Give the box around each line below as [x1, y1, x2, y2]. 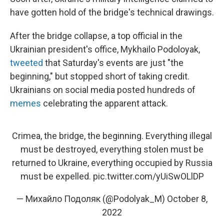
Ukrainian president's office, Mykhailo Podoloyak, [10, 43, 200, 54]
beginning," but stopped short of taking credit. [10, 70, 189, 81]
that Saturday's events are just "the [45, 57, 183, 68]
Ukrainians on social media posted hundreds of [10, 84, 195, 95]
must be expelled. [20, 170, 93, 181]
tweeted [10, 57, 45, 68]
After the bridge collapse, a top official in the [10, 30, 182, 41]
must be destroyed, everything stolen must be [20, 143, 203, 154]
